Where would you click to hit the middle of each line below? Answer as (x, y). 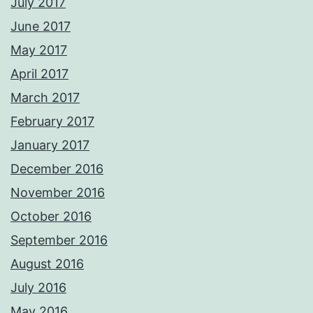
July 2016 (38, 288)
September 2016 (59, 240)
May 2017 (39, 50)
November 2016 (58, 193)
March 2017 (45, 98)
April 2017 (39, 74)
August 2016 (47, 264)
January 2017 (50, 145)
